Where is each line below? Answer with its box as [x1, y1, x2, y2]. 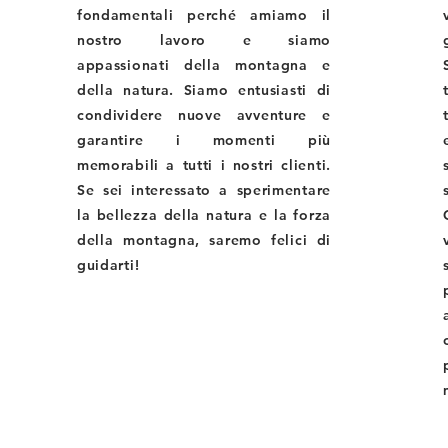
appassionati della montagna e [76, 56, 331, 74]
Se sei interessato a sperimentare [76, 181, 331, 199]
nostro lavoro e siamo [76, 31, 331, 49]
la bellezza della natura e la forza [76, 206, 331, 224]
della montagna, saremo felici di [76, 231, 331, 249]
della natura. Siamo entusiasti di [76, 81, 331, 99]
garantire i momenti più [76, 131, 331, 149]
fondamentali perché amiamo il [76, 6, 331, 24]
